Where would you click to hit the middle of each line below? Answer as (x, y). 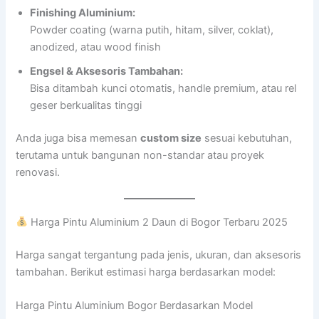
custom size (171, 138)
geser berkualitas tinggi (86, 106)
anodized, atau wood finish (96, 47)
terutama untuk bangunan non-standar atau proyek (140, 156)
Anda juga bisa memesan (78, 138)
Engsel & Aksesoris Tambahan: (107, 72)
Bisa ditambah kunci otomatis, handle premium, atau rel (163, 89)
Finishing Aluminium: (83, 13)
